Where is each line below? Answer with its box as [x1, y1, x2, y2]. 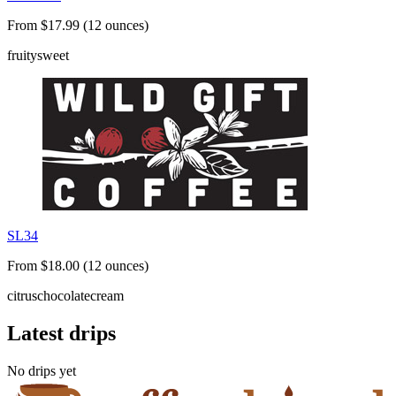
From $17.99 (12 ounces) [7, 18, 148, 34]
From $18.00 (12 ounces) [7, 258, 148, 274]
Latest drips [7, 322, 116, 346]
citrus [7, 288, 37, 304]
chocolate [37, 288, 90, 304]
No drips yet [7, 362, 76, 378]
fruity [7, 48, 37, 64]
